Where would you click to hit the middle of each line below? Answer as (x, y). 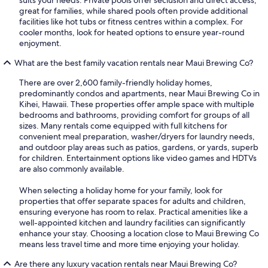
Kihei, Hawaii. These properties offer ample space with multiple (137, 104)
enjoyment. (40, 43)
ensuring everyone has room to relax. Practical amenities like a (133, 212)
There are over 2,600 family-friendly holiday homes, (116, 83)
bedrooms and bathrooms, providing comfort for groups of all (134, 115)
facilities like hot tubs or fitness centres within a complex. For (131, 22)
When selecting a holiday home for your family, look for (121, 191)
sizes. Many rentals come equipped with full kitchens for (123, 126)
